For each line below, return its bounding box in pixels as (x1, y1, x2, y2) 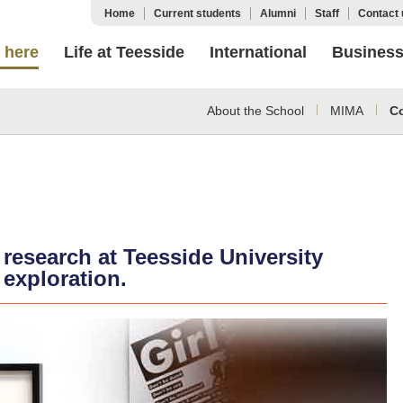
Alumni (260, 7, 296, 20)
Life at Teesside (64, 43, 184, 61)
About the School (206, 103, 304, 118)
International (210, 43, 307, 61)
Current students (154, 7, 241, 20)
